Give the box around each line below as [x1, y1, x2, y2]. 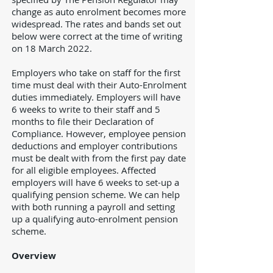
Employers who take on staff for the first [12, 66, 180, 79]
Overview [12, 249, 56, 262]
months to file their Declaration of [12, 115, 154, 127]
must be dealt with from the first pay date [12, 152, 186, 164]
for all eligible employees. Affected [12, 164, 156, 176]
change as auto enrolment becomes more [12, 5, 186, 18]
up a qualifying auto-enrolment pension [12, 213, 178, 225]
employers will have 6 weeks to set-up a [12, 176, 179, 188]
